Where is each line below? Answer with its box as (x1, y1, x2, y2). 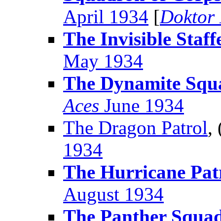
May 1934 (63, 50, 143, 72)
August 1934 (63, 184, 164, 205)
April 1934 (63, 6, 148, 28)
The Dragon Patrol (63, 117, 208, 139)
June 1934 (99, 95, 184, 116)
